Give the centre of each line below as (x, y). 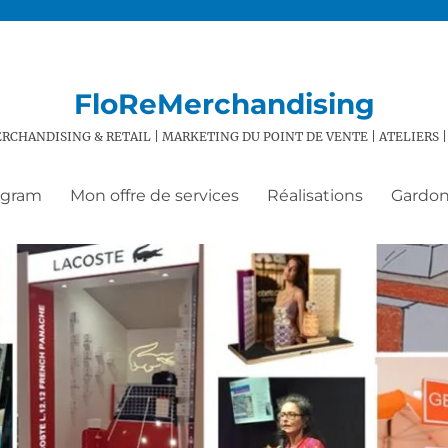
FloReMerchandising (224, 104)
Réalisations (314, 195)
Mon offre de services (154, 195)
